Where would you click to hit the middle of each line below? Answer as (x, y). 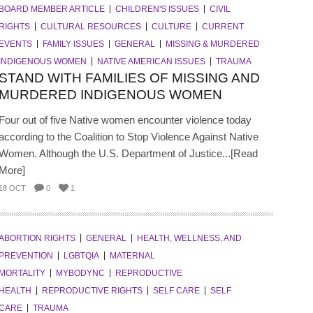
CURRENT (223, 26)
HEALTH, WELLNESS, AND (189, 238)
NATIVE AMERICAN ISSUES (151, 61)
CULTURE (171, 26)
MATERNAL (132, 255)
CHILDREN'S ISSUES (157, 9)
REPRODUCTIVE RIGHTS (92, 290)
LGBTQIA (81, 255)
